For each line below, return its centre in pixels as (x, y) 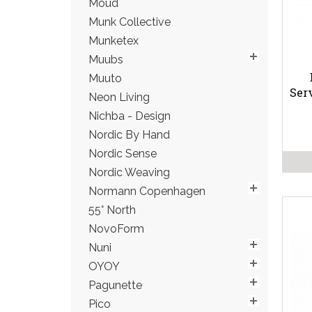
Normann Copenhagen (147, 191)
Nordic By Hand (129, 135)
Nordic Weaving (129, 172)
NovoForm (116, 229)
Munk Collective (130, 22)
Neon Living (119, 97)
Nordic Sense (123, 154)
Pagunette (115, 285)
